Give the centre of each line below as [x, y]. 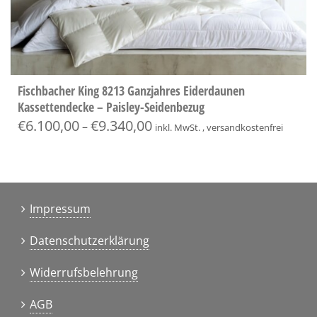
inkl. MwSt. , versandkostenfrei [219, 127]
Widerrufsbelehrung [84, 272]
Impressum [60, 208]
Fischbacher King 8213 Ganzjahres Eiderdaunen [131, 90]
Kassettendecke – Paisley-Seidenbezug [111, 106]
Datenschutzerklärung [90, 240]
